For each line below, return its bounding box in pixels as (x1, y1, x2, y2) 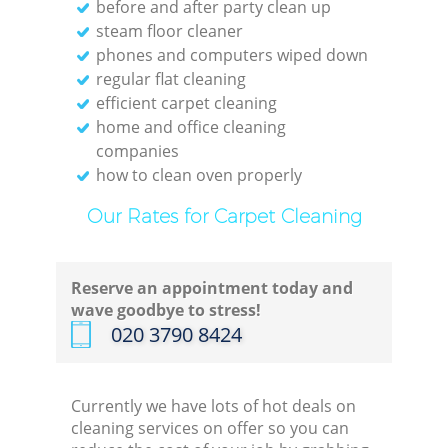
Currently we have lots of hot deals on (71, 395, 357, 418)
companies (96, 139, 180, 162)
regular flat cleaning (96, 67, 247, 90)
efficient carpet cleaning (96, 91, 278, 114)
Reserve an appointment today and (71, 277, 354, 300)
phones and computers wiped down (96, 43, 369, 66)
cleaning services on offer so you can (71, 417, 350, 440)
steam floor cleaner (96, 19, 244, 42)
